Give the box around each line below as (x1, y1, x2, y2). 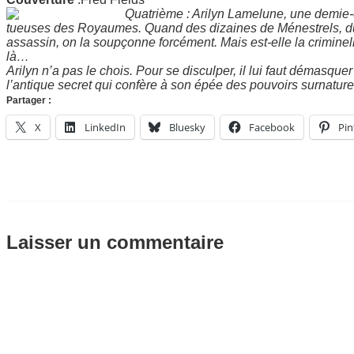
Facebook (249, 119, 295, 134)
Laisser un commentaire (6, 232, 224, 254)
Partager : (6, 94, 51, 106)
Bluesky (169, 119, 205, 134)
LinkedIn (85, 119, 126, 134)
